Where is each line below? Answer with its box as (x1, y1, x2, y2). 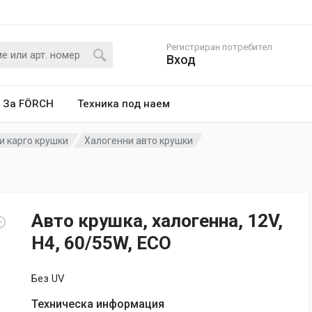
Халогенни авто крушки (84, 134, 194, 146)
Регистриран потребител (166, 42, 272, 52)
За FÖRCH (3, 97, 54, 110)
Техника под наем (77, 97, 170, 110)
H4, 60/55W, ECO (31, 233, 171, 253)
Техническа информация (31, 297, 164, 311)
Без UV (31, 272, 65, 285)
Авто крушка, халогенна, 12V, (31, 210, 283, 231)
